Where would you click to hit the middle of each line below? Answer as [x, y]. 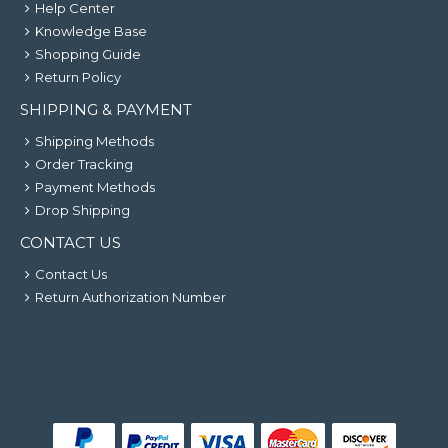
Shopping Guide [88, 54]
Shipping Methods [94, 141]
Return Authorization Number [130, 297]
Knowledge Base [91, 31]
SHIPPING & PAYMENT [106, 109]
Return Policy [78, 77]
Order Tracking [84, 164]
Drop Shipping [82, 210]
